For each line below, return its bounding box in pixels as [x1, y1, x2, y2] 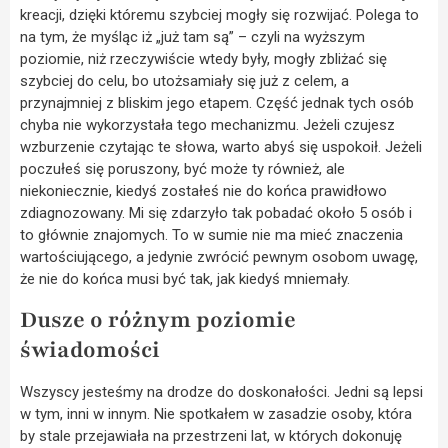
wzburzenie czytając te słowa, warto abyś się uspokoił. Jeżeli [20, 138, 422, 157]
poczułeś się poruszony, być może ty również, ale [20, 160, 345, 179]
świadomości [20, 334, 160, 365]
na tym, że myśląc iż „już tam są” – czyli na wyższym [20, 28, 365, 47]
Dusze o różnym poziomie [20, 304, 296, 335]
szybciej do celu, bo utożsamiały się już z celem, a [20, 72, 349, 91]
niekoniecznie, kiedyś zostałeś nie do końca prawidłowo [20, 182, 387, 201]
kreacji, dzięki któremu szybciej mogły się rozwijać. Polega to [20, 6, 419, 25]
